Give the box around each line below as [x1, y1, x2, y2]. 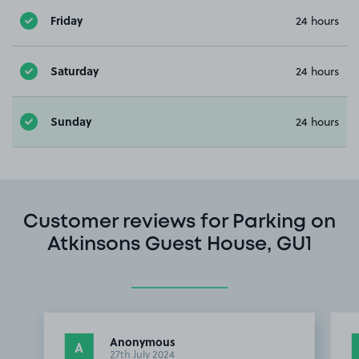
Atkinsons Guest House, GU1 [47, 236, 312, 253]
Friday [50, 12, 83, 29]
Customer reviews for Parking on [23, 213, 336, 231]
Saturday [50, 63, 99, 79]
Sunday [50, 113, 91, 130]
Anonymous [109, 333, 175, 349]
